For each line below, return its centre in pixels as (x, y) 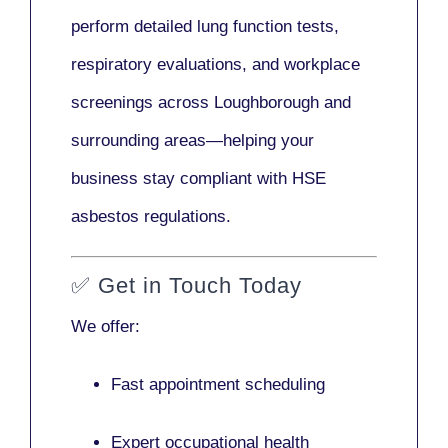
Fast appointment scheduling (218, 384)
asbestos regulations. (151, 217)
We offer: (105, 326)
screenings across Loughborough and (211, 103)
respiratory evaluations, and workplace (215, 65)
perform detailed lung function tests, (205, 27)
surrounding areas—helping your (192, 141)
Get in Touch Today (200, 285)
